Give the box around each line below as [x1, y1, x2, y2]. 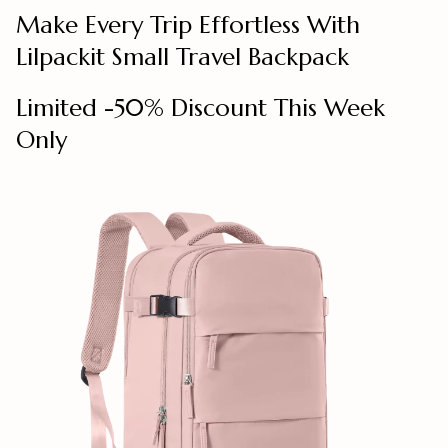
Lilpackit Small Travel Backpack [16, 41, 349, 72]
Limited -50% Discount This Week [16, 92, 385, 123]
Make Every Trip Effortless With [16, 9, 360, 40]
